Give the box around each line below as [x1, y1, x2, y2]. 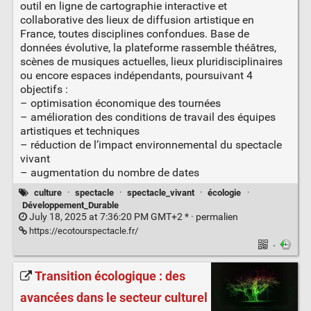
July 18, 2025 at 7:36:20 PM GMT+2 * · [26, 211, 196, 224]
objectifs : [19, 83, 68, 96]
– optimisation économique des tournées [19, 96, 221, 110]
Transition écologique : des [34, 268, 185, 284]
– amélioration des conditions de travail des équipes [19, 110, 276, 124]
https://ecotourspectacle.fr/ [26, 226, 138, 237]
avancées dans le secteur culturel [19, 290, 208, 306]
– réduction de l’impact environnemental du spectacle [19, 138, 282, 152]
